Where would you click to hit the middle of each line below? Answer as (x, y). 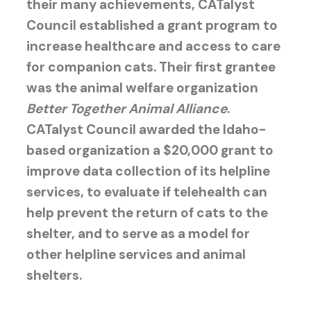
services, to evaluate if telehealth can (146, 192)
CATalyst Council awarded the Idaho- (146, 129)
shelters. (54, 275)
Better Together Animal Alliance (126, 108)
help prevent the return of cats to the (147, 212)
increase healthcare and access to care (153, 46)
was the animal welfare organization (142, 87)
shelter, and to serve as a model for (138, 233)
